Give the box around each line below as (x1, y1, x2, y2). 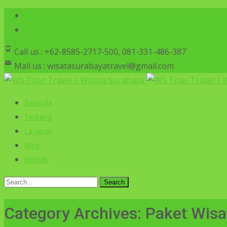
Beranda (24, 98, 52, 107)
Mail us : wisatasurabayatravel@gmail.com (12, 60, 174, 71)
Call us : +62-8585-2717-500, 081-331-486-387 (12, 46, 186, 57)
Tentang (24, 112, 52, 122)
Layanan (24, 126, 52, 136)
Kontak (24, 155, 48, 164)
